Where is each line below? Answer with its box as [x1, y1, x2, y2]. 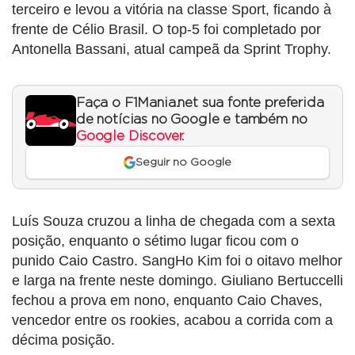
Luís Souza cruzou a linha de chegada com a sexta [12, 213, 335, 230]
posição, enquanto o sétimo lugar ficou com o [12, 233, 299, 250]
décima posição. [12, 332, 115, 349]
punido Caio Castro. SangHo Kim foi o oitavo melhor [12, 253, 342, 269]
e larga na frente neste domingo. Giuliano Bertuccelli [12, 273, 343, 289]
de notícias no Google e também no [76, 113, 307, 126]
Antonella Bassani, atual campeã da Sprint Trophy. [12, 40, 331, 57]
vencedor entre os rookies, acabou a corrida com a [12, 312, 333, 329]
